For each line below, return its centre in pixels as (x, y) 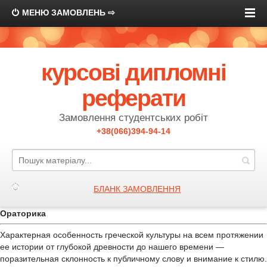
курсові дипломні (133, 72)
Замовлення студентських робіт (133, 118)
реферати (133, 98)
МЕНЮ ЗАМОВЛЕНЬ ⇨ (69, 13)
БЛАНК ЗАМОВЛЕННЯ (137, 189)
